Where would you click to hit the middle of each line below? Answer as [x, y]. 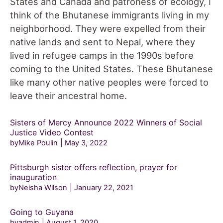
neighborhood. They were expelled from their [108, 29]
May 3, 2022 [86, 143]
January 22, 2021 [104, 188]
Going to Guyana [42, 212]
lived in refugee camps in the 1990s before [102, 56]
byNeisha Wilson [39, 188]
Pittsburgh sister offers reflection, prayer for [94, 167]
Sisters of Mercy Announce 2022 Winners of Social [106, 123]
